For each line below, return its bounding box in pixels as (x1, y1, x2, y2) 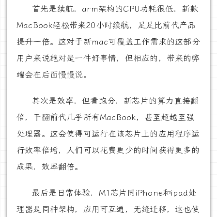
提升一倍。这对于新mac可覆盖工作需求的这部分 (16, 36, 200, 46)
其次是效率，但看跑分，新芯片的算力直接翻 (32, 95, 199, 106)
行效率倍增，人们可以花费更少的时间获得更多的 (16, 145, 200, 155)
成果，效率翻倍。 (16, 161, 83, 171)
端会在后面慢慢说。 (16, 69, 92, 79)
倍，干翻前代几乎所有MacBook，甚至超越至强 (16, 112, 194, 122)
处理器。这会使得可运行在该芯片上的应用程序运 (16, 128, 200, 139)
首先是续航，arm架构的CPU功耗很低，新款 (32, 3, 199, 14)
